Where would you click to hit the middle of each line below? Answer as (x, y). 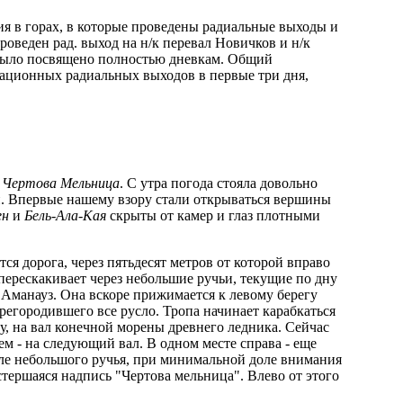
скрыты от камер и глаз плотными (214, 216)
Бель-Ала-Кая (66, 216)
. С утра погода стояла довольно (219, 184)
